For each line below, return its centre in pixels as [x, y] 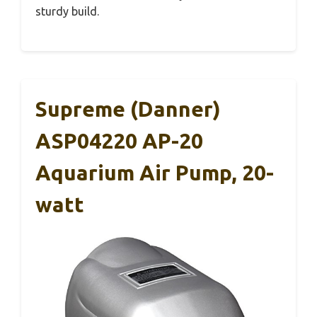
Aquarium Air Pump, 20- [155, 172]
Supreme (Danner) [128, 109]
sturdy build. [67, 11]
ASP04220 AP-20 [119, 140]
